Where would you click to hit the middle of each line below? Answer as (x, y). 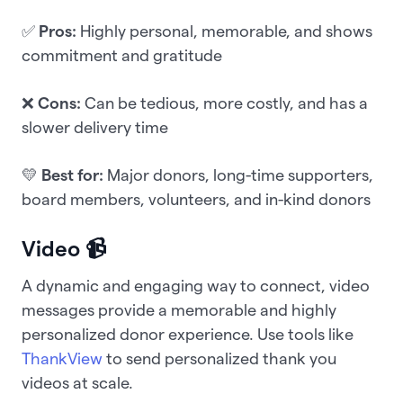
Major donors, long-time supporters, (238, 175)
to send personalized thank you (219, 358)
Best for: (72, 175)
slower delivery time (95, 127)
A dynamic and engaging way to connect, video (196, 285)
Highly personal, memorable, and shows (224, 31)
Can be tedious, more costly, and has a (224, 103)
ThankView (62, 358)
